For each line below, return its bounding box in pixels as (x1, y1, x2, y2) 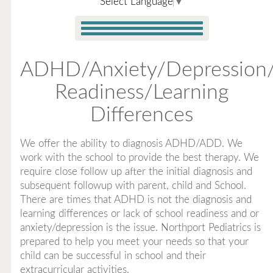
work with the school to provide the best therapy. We (19, 152, 259, 163)
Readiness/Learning (55, 82, 229, 103)
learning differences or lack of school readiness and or (19, 208, 259, 219)
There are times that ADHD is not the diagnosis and (19, 194, 252, 205)
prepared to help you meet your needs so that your (19, 236, 249, 247)
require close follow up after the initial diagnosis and (19, 166, 252, 177)
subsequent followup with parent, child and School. (19, 180, 246, 191)
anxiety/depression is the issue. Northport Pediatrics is (19, 222, 261, 233)
